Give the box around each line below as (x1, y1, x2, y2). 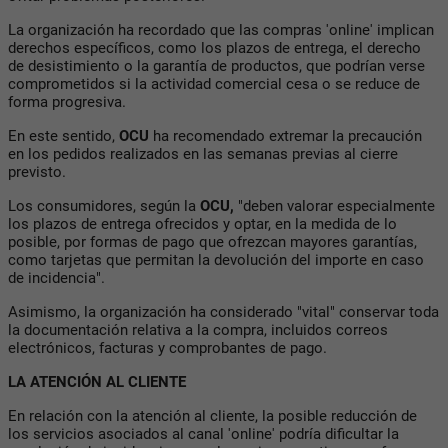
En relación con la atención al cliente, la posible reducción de (8, 406, 417, 425)
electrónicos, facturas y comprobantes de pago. (8, 338, 327, 357)
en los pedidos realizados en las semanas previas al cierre (8, 144, 398, 163)
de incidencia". (8, 268, 105, 287)
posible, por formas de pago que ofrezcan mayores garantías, (8, 232, 417, 251)
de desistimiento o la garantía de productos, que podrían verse (8, 56, 425, 75)
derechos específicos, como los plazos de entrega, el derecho (8, 38, 421, 57)
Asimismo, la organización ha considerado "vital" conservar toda (8, 302, 439, 321)
